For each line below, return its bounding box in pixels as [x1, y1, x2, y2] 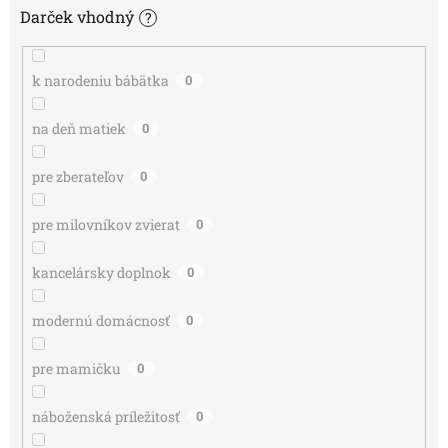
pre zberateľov [31, 167, 124, 187]
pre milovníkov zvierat [31, 215, 180, 235]
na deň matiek [31, 119, 126, 139]
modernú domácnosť [31, 311, 170, 331]
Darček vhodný [20, 6, 134, 28]
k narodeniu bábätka [31, 71, 169, 91]
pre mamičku [31, 359, 121, 379]
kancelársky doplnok [31, 263, 171, 283]
